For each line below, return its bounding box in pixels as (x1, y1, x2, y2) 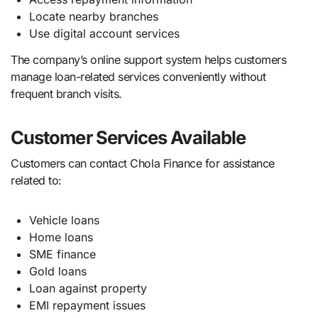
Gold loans (28, 263, 87, 278)
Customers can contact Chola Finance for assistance (11, 155, 275, 170)
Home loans (28, 229, 93, 244)
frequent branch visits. (11, 87, 122, 102)
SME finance (28, 246, 96, 261)
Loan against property (28, 280, 147, 295)
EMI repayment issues (28, 297, 146, 312)
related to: (11, 172, 62, 187)
